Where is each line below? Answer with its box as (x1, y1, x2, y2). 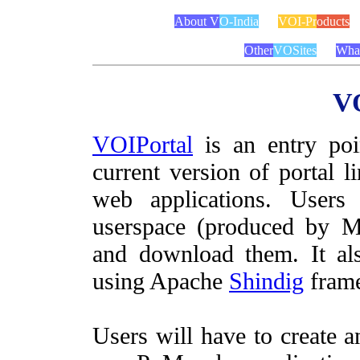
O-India (219, 14, 259, 28)
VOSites (272, 43, 317, 57)
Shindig (229, 268, 304, 294)
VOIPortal (92, 131, 193, 157)
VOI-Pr (278, 14, 317, 28)
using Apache (92, 268, 229, 294)
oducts (317, 14, 350, 28)
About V (174, 14, 219, 28)
